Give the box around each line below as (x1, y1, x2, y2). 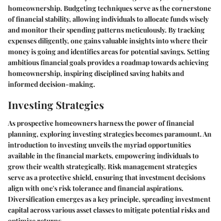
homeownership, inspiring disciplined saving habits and (8, 68, 184, 78)
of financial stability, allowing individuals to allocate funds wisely (8, 14, 209, 24)
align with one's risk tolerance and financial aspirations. (8, 184, 184, 193)
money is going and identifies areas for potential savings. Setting (8, 46, 210, 56)
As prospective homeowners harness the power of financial (8, 118, 194, 128)
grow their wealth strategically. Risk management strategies (8, 162, 197, 171)
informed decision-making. (8, 79, 95, 89)
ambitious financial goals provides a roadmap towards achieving (8, 57, 209, 67)
